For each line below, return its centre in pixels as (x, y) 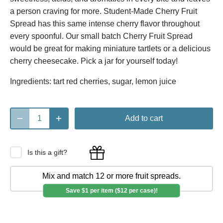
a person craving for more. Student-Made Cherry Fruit (104, 11)
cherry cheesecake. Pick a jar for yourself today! (94, 61)
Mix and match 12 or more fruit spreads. (111, 176)
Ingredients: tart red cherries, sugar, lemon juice (93, 81)
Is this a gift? (47, 152)
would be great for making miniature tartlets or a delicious (110, 48)
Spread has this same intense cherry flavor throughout (105, 23)
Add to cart (144, 118)
